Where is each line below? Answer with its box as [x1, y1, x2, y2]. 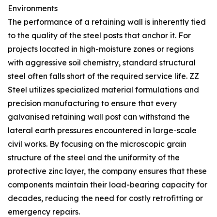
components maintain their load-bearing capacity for [8, 180, 207, 189]
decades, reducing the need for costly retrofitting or [8, 193, 203, 203]
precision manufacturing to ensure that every [8, 98, 177, 108]
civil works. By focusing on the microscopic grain [8, 139, 186, 149]
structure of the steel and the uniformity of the [8, 153, 180, 162]
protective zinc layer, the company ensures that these [8, 166, 207, 176]
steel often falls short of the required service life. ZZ [8, 71, 199, 81]
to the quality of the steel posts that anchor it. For [8, 31, 191, 40]
